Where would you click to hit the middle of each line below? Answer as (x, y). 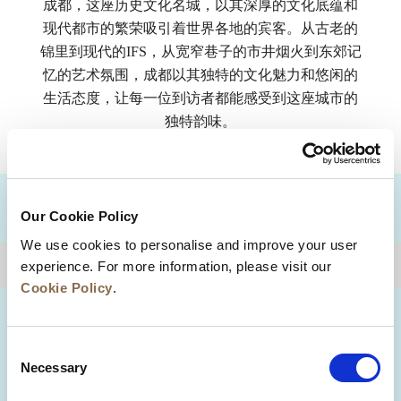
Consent (31, 349)
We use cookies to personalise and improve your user (189, 244)
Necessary (54, 367)
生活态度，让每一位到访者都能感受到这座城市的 (200, 98)
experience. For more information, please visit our (176, 266)
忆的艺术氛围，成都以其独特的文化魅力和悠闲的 (200, 75)
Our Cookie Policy (80, 216)
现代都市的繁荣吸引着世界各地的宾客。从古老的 (200, 28)
